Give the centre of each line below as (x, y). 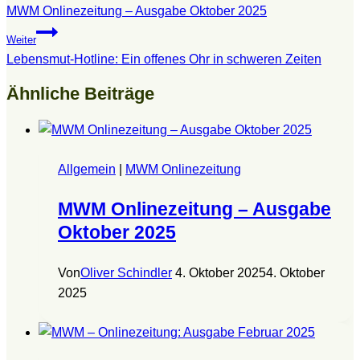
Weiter (21, 40)
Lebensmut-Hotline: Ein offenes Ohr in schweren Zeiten (164, 59)
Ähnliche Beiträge (80, 94)
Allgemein (87, 169)
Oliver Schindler (126, 272)
